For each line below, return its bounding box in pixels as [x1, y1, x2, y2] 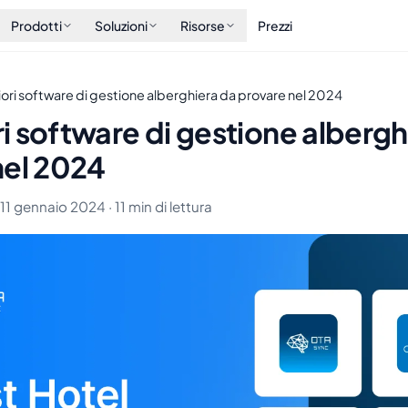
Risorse [179, 17, 225, 34]
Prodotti [10, 17, 62, 34]
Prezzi [257, 17, 292, 34]
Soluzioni [94, 17, 148, 34]
